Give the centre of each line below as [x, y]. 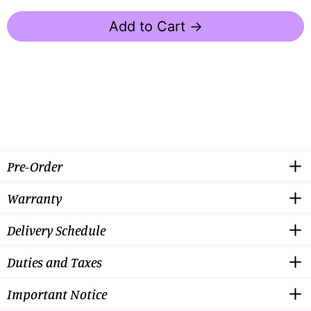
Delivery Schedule [56, 230]
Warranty [34, 198]
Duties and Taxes [54, 262]
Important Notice [57, 294]
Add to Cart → [155, 27]
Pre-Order [34, 166]
